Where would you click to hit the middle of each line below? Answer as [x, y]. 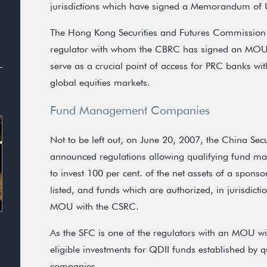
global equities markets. [100, 83]
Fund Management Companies [130, 110]
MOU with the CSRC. [94, 207]
